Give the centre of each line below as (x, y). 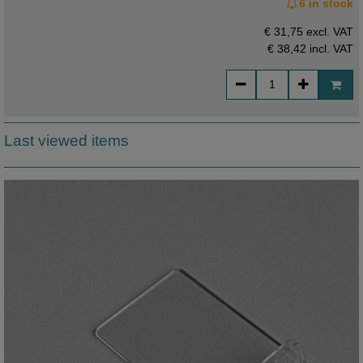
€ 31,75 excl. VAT (309, 32)
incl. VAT (330, 49)
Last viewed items (66, 140)
